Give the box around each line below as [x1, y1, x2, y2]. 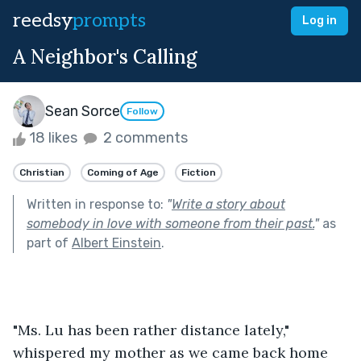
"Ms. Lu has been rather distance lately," [13, 320, 293, 339]
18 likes [26, 129, 81, 147]
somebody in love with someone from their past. [27, 215, 314, 231]
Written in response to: [27, 196, 167, 212]
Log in [302, 14, 337, 27]
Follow [127, 106, 158, 118]
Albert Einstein [72, 234, 161, 251]
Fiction [181, 166, 216, 178]
